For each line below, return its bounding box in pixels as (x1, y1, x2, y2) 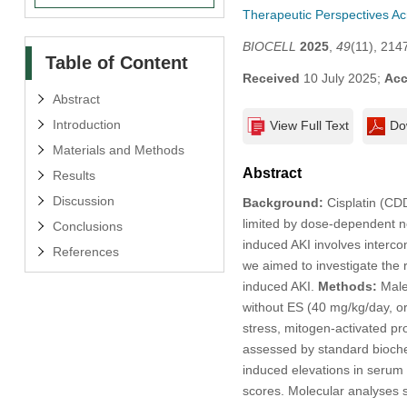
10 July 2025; (299, 70, 384, 85)
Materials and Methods (52, 142, 184, 157)
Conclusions (52, 218, 123, 233)
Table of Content (45, 52, 188, 73)
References (52, 243, 119, 259)
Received (242, 70, 300, 85)
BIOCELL (242, 38, 296, 54)
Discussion (52, 193, 114, 208)
